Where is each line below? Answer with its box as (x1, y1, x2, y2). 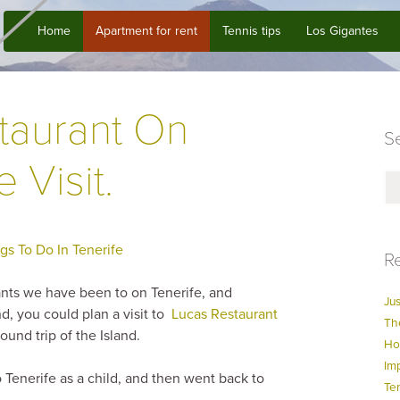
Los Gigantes (306, 23, 379, 39)
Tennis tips (222, 23, 282, 39)
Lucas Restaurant (171, 304, 278, 323)
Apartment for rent (96, 23, 198, 39)
